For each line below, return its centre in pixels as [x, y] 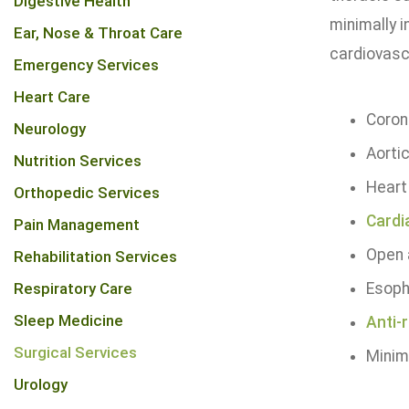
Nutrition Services [78, 161]
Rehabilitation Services [95, 257]
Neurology [50, 129]
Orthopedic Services [87, 193]
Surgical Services [75, 352]
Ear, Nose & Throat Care [98, 33]
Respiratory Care [73, 288]
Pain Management [77, 225]
